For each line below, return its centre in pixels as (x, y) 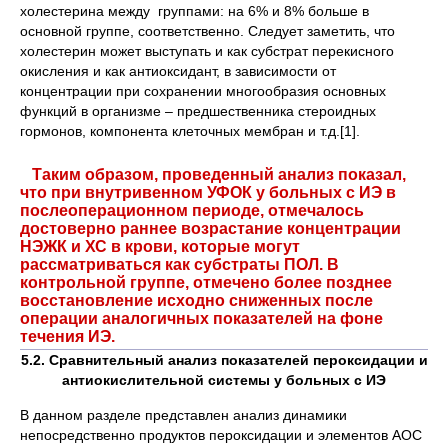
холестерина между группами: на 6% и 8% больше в (194, 11)
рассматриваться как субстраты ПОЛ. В (179, 264)
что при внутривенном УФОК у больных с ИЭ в (208, 192)
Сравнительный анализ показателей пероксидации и (238, 360)
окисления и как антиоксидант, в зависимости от (178, 71)
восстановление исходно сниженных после (196, 300)
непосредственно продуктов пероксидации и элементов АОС (221, 435)
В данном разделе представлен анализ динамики (183, 415)
